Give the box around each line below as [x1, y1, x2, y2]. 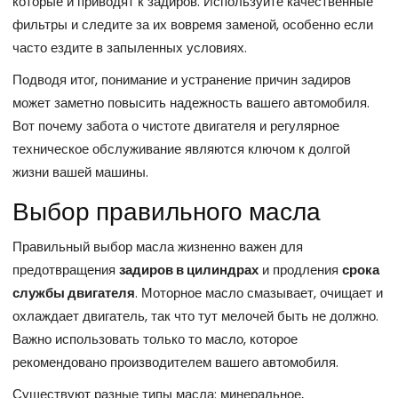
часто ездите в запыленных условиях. [12, 38, 247, 58]
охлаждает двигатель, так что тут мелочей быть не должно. [12, 306, 378, 326]
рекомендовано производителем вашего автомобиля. [12, 353, 338, 372]
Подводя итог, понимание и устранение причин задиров [12, 70, 351, 90]
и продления [259, 260, 342, 280]
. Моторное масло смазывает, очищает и [135, 283, 383, 303]
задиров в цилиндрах [119, 260, 259, 280]
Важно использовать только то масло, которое [12, 330, 298, 349]
